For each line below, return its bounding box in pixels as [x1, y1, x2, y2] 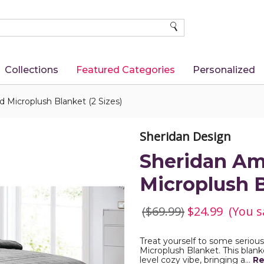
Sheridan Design [140, 128, 231, 144]
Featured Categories [75, 64, 175, 75]
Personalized [192, 64, 255, 75]
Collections [4, 64, 58, 75]
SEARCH [169, 21, 206, 32]
